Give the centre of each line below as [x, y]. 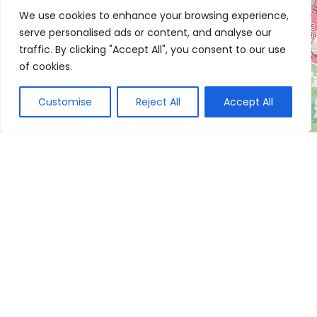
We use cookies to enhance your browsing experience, [154, 16]
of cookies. [46, 67]
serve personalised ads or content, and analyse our [145, 33]
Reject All [158, 102]
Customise [65, 102]
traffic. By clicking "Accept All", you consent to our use [152, 50]
